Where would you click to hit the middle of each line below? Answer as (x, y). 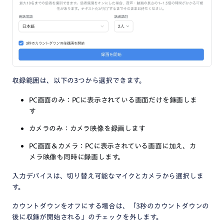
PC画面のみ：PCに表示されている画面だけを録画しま (113, 100)
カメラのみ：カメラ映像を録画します (87, 128)
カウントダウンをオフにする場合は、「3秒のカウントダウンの (111, 206)
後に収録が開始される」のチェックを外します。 (87, 217)
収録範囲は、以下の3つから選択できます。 (79, 80)
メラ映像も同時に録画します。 (77, 157)
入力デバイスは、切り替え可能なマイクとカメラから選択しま (108, 176)
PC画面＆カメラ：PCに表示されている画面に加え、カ (113, 146)
